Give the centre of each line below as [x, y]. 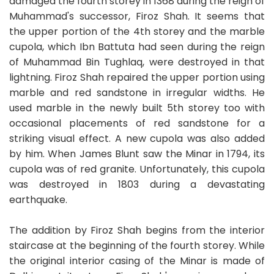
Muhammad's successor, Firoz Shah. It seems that [137, 16]
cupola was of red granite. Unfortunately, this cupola [137, 169]
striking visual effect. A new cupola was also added [137, 138]
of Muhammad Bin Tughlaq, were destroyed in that [137, 62]
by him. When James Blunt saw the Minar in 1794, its [137, 154]
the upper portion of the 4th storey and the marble [137, 31]
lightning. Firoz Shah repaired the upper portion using [137, 77]
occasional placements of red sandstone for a [137, 123]
